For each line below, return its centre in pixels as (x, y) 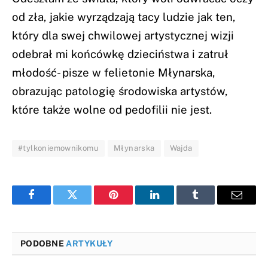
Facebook (51, 204)
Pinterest (132, 204)
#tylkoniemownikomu (59, 148)
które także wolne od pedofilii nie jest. (112, 110)
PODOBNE (43, 244)
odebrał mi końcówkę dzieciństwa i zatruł (120, 54)
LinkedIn (173, 204)
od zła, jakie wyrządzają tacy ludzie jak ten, (124, 17)
